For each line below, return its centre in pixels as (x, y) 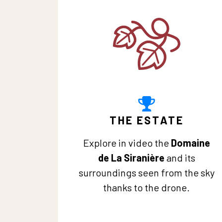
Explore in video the (126, 143)
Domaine (189, 143)
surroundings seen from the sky (146, 172)
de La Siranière (131, 158)
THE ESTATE (146, 120)
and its (180, 158)
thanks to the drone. (146, 187)
